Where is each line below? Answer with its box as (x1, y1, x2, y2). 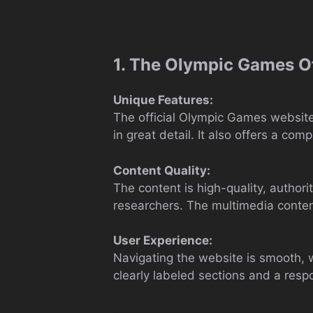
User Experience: (113, 233, 212, 247)
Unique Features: (113, 93, 213, 107)
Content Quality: (113, 163, 210, 177)
